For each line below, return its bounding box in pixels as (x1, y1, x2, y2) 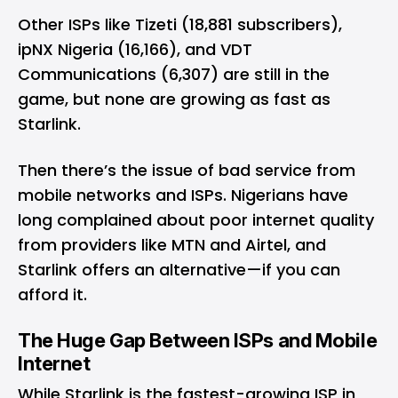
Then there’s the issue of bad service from (18, 158, 355, 181)
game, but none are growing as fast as (18, 87, 330, 110)
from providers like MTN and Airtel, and (18, 233, 326, 256)
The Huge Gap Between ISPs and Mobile (18, 328, 378, 352)
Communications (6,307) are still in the (18, 62, 330, 85)
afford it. (18, 283, 87, 306)
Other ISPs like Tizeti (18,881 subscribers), (18, 12, 342, 36)
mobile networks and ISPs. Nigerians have (18, 183, 348, 206)
